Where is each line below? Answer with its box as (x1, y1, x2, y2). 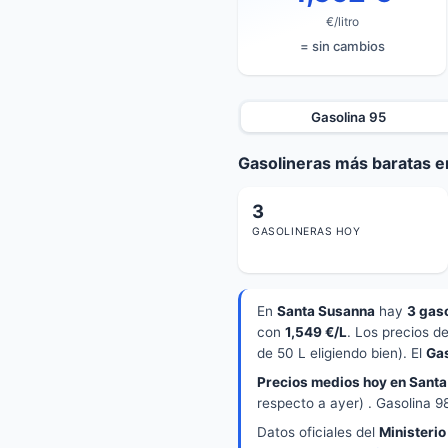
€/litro (325, 13, 359, 29)
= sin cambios (299, 38, 385, 55)
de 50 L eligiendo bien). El (257, 345, 426, 362)
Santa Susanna (277, 303, 375, 320)
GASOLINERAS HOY (252, 225, 361, 239)
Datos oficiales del (257, 424, 379, 441)
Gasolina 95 (311, 108, 387, 125)
